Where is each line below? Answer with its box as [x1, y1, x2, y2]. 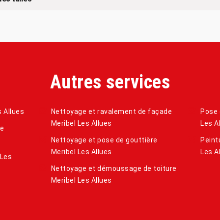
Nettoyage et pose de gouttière [51, 136, 158, 144]
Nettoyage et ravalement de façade [51, 107, 172, 115]
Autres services [50, 71, 170, 93]
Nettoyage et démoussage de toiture [51, 164, 177, 172]
